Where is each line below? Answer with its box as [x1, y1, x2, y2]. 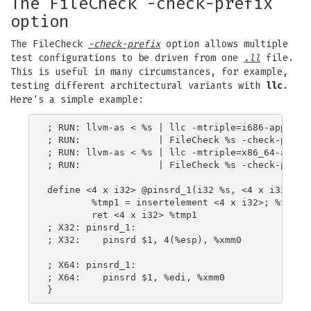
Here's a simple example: [10, 94, 144, 106]
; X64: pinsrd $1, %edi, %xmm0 [47, 271, 225, 283]
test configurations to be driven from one [10, 52, 244, 64]
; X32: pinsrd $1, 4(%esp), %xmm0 [47, 234, 242, 245]
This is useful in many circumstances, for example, [10, 66, 288, 78]
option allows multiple [160, 38, 288, 50]
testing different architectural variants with [10, 80, 266, 92]
